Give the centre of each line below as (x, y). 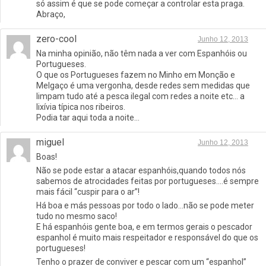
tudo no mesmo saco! (77, 216)
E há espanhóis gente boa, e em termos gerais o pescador (144, 227)
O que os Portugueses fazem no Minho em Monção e (136, 75)
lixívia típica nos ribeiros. (81, 107)
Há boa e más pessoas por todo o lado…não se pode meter (145, 206)
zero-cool (56, 39)
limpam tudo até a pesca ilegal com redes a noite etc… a (140, 96)
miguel (50, 142)
